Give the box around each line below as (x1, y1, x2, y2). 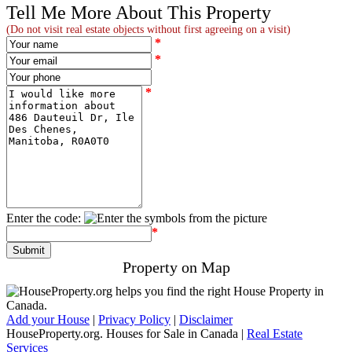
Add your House (6, 312, 90, 326)
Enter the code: (6, 211, 81, 225)
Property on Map (122, 258, 230, 276)
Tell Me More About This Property (6, 2, 271, 23)
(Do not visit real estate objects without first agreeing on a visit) (6, 23, 291, 35)
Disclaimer (179, 312, 233, 326)
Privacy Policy (98, 312, 170, 326)
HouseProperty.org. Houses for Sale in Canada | (6, 326, 247, 340)
